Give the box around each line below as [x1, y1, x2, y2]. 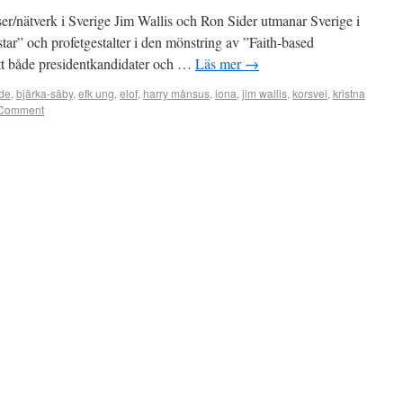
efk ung [78, 85, 114, 101]
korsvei [292, 85, 327, 101]
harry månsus [143, 85, 210, 101]
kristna [333, 85, 365, 101]
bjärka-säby [16, 85, 73, 101]
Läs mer [195, 54, 245, 73]
